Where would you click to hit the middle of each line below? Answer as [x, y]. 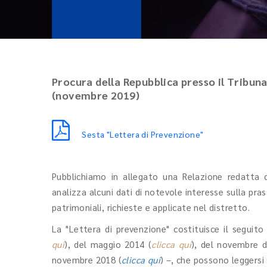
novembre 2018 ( [87, 260]
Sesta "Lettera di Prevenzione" [143, 134]
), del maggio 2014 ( [108, 244]
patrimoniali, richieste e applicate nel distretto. [151, 207]
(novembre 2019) [96, 95]
